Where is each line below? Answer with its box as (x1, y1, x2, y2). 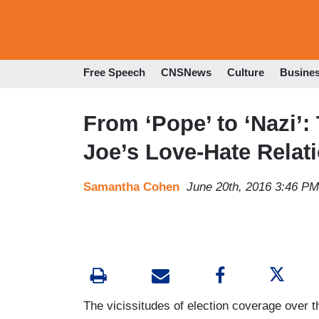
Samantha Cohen (83, 179, 179, 194)
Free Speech (83, 66, 145, 79)
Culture (227, 66, 264, 79)
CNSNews (161, 66, 211, 79)
